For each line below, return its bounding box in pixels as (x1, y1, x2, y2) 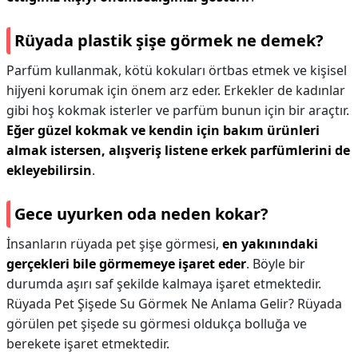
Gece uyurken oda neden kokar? (14, 203, 268, 225)
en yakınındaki (222, 235, 318, 253)
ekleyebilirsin (6, 161, 92, 179)
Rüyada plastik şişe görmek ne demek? (14, 30, 324, 51)
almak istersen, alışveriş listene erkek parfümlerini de (6, 141, 350, 159)
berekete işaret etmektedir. (6, 335, 169, 352)
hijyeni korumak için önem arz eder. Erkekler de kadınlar (6, 82, 345, 99)
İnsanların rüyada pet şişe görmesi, (6, 235, 222, 253)
